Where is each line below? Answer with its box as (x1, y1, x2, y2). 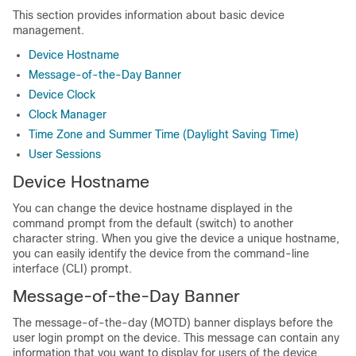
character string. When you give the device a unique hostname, (13, 232, 339, 245)
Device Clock (29, 88, 95, 101)
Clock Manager (29, 108, 106, 121)
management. (13, 24, 84, 37)
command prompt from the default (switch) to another (13, 217, 293, 230)
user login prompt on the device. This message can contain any (13, 331, 339, 344)
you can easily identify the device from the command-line (13, 247, 309, 260)
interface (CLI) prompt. (13, 262, 132, 275)
